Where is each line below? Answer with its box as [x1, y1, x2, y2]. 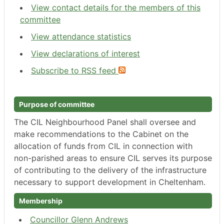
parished [31, 152, 64, 163]
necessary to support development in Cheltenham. [14, 176, 205, 187]
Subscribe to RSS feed [31, 65, 118, 75]
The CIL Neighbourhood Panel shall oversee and [14, 116, 196, 127]
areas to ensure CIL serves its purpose [64, 152, 212, 163]
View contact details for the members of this [31, 2, 200, 12]
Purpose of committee [19, 99, 94, 108]
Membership [19, 196, 62, 205]
